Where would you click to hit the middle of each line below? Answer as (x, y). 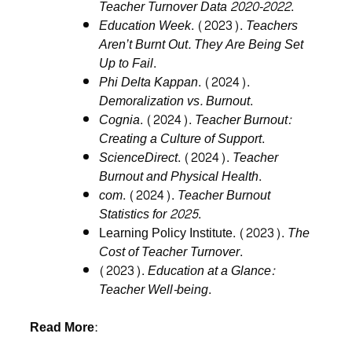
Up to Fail (126, 64)
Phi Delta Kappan (149, 82)
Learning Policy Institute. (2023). (194, 233)
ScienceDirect (139, 158)
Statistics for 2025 (149, 214)
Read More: (64, 328)
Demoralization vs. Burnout (175, 101)
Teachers (272, 26)
